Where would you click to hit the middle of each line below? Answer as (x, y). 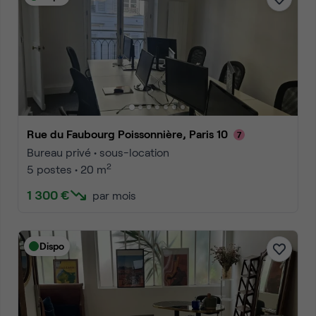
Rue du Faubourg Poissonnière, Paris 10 (131, 134)
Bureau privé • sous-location (98, 152)
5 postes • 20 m (67, 169)
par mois (114, 195)
